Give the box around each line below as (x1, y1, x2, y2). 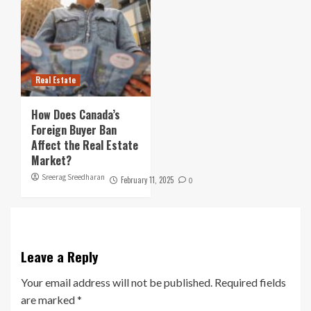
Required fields (215, 276, 286, 289)
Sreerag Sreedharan (42, 172, 105, 183)
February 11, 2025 (121, 174, 174, 186)
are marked (21, 293, 77, 307)
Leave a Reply (21, 246, 98, 267)
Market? (31, 152, 74, 169)
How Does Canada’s (31, 106, 120, 124)
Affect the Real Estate (31, 137, 138, 154)
